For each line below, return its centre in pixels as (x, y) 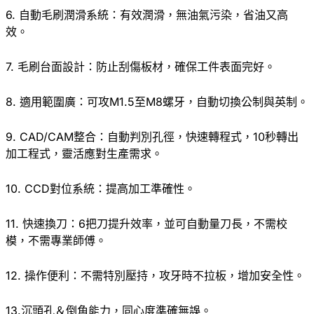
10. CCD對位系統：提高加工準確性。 (101, 188)
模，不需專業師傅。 (56, 240)
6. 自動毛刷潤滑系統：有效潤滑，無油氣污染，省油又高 (147, 14)
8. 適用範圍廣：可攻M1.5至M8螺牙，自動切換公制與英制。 (157, 101)
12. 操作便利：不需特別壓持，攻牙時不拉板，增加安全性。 (155, 275)
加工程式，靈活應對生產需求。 (84, 153)
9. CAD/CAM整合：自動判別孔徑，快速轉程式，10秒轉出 (152, 136)
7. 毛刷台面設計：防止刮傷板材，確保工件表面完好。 (141, 66)
